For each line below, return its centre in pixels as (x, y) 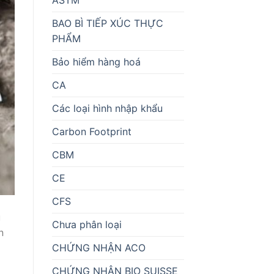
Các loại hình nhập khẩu (107, 108)
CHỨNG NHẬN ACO (98, 247)
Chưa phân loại (87, 224)
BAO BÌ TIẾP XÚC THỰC (107, 23)
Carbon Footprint (91, 131)
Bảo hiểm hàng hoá (96, 61)
